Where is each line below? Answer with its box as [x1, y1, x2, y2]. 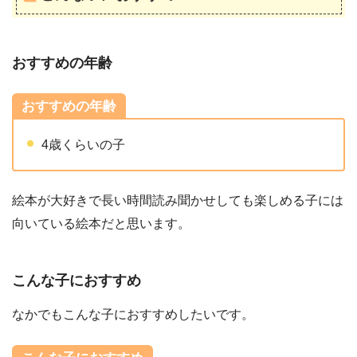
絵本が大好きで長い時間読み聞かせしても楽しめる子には [12, 194, 343, 208]
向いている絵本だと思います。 [12, 217, 190, 231]
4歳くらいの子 [41, 137, 126, 151]
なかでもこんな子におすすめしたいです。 [12, 308, 254, 322]
